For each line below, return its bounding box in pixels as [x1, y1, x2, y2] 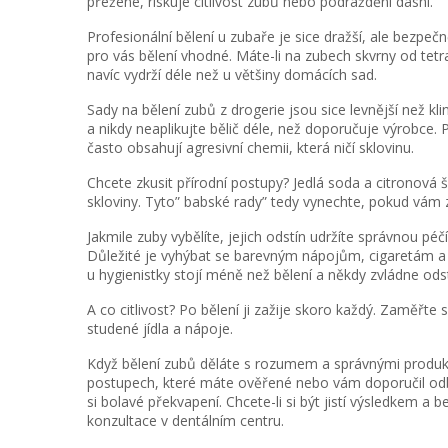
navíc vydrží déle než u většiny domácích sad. [87, 65, 377, 84]
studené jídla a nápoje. [87, 319, 233, 338]
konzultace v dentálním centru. [87, 411, 284, 430]
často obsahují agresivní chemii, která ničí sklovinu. [87, 138, 414, 157]
